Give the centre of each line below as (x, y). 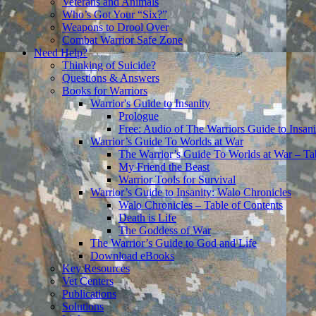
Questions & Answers (111, 78)
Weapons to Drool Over (115, 27)
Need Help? (61, 53)
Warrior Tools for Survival (177, 180)
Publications (89, 294)
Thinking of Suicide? (109, 65)
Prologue (139, 116)
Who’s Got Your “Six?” (115, 14)
